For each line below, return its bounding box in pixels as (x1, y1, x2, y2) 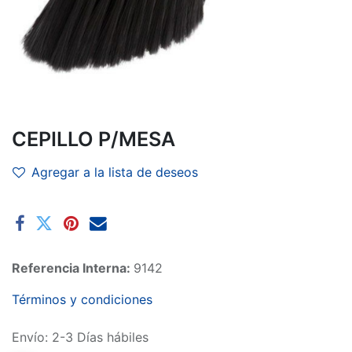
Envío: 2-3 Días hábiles (12, 328, 148, 345)
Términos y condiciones (12, 291, 152, 307)
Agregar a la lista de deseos (31, 163, 198, 180)
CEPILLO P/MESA (12, 126, 175, 151)
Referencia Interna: (12, 259, 134, 276)
